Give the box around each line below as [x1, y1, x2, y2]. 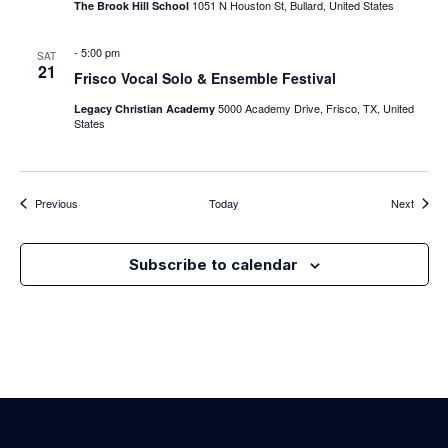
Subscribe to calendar [128, 254, 298, 274]
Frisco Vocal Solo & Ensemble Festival [73, 67, 336, 88]
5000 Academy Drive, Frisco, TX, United [217, 99, 414, 116]
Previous [34, 194, 78, 211]
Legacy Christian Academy [73, 100, 218, 116]
